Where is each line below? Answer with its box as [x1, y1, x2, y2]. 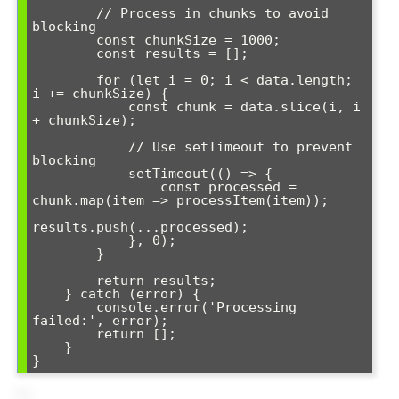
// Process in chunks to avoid [32, 4, 96, 21]
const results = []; [32, 45, 96, 61]
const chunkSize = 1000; [32, 31, 96, 48]
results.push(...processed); [32, 218, 248, 235]
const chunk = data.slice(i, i [32, 98, 128, 115]
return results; [32, 272, 96, 289]
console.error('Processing [32, 298, 96, 315]
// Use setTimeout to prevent [32, 138, 128, 155]
